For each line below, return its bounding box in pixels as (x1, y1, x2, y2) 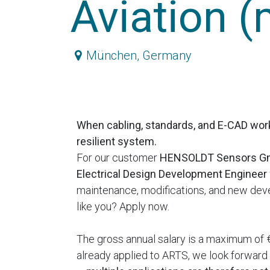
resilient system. (77, 135, 157, 148)
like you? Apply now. (77, 200, 169, 213)
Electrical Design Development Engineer (77, 168, 267, 180)
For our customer (77, 151, 160, 164)
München (86, 48, 137, 63)
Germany (142, 48, 192, 63)
